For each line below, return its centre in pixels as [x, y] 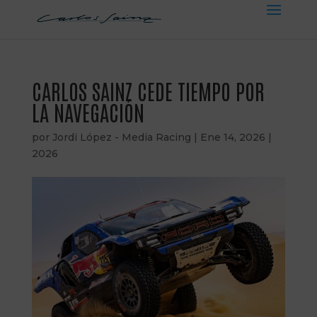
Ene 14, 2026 [232, 137]
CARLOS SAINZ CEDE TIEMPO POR [148, 90]
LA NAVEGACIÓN [88, 111]
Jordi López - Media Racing [121, 137]
